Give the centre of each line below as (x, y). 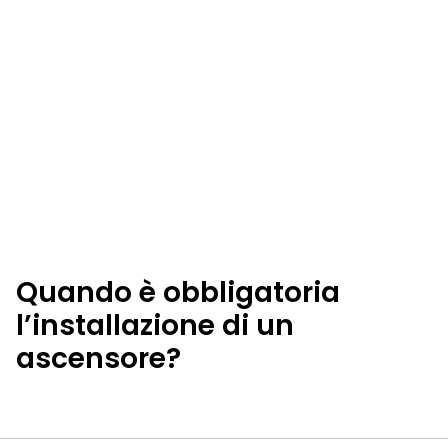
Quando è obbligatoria (178, 292)
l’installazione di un (155, 325)
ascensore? (98, 358)
